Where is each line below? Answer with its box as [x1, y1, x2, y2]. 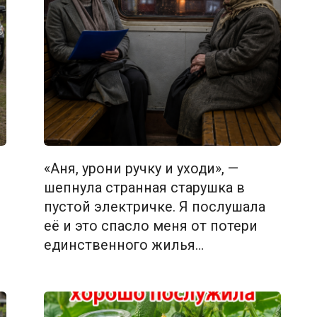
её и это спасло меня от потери [43, 217, 258, 234]
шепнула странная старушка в [43, 179, 245, 196]
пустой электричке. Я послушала [43, 198, 265, 215]
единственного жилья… [43, 236, 204, 253]
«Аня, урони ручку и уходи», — [43, 160, 238, 177]
